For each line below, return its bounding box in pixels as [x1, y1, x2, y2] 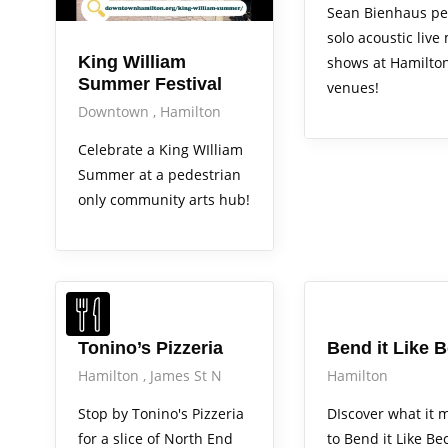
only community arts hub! [78, 190, 250, 210]
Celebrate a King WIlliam [78, 140, 243, 160]
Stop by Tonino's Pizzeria [78, 404, 244, 424]
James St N [150, 366, 222, 386]
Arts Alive [314, 297, 375, 313]
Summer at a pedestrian [78, 165, 241, 185]
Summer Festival [78, 74, 222, 95]
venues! [326, 77, 379, 97]
